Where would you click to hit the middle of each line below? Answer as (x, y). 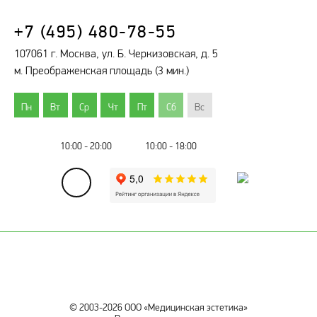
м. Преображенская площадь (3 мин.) (102, 70)
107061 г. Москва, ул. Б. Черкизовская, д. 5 (116, 53)
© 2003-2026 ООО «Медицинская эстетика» (158, 307)
